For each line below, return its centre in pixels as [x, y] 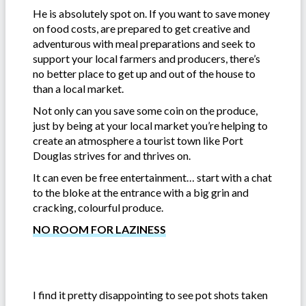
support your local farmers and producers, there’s [147, 58]
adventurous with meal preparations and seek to [144, 43]
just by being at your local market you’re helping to [150, 125]
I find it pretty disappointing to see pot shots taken [150, 294]
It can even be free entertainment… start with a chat [152, 177]
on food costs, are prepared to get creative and [141, 28]
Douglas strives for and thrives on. [112, 155]
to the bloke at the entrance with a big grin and [141, 192]
